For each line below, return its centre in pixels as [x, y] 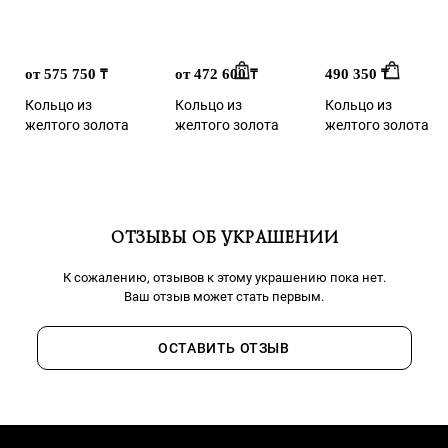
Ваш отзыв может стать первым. [224, 297]
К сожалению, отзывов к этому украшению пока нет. [224, 278]
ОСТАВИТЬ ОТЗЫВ [224, 348]
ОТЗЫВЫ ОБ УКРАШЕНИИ [224, 238]
